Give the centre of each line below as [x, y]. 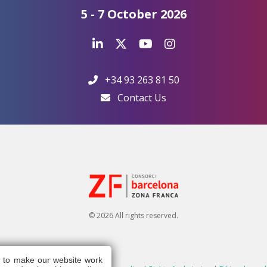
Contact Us [142, 98]
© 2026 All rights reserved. [133, 215]
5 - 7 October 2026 [133, 14]
